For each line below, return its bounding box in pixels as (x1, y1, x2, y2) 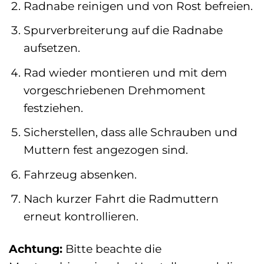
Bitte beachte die (62, 242, 161, 256)
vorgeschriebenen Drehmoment (23, 82, 206, 97)
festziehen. (23, 100, 83, 115)
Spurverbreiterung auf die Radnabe (23, 23, 223, 38)
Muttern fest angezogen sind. (23, 143, 188, 157)
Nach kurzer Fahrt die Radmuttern (23, 192, 219, 206)
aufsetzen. (23, 41, 80, 55)
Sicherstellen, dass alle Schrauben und (23, 125, 237, 140)
